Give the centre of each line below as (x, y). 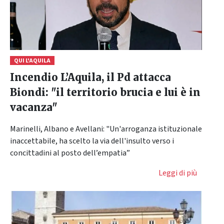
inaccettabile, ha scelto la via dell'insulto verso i (92, 141)
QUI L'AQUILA (32, 61)
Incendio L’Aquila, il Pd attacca (90, 77)
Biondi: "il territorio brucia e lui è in (105, 92)
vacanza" (34, 107)
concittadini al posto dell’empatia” (70, 153)
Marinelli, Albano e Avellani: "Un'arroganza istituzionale (106, 129)
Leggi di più (178, 173)
